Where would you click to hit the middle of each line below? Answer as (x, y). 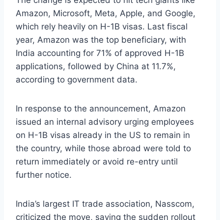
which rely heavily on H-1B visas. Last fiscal (102, 27)
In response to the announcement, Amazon (101, 109)
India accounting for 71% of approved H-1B (100, 53)
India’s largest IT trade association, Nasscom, (105, 204)
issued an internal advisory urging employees (105, 122)
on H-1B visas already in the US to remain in (103, 135)
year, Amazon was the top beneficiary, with (101, 40)
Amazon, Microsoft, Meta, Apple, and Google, (106, 14)
